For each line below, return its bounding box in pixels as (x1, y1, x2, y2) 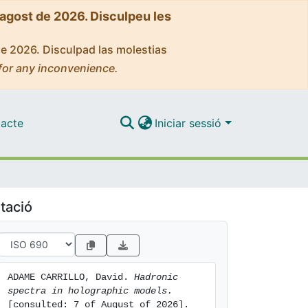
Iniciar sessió (155, 115, 225, 130)
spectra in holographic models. (8, 285, 173, 296)
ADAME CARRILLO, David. (8, 272, 134, 283)
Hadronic (134, 272, 178, 283)
